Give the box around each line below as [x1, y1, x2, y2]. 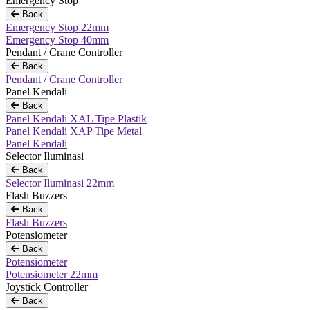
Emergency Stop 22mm [6, 21, 109, 33]
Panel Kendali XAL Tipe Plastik [6, 113, 147, 125]
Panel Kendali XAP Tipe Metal [6, 125, 142, 137]
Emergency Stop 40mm [6, 34, 109, 46]
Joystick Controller [6, 281, 88, 293]
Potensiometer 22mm [6, 268, 98, 280]
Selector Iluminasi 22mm [6, 177, 114, 189]
